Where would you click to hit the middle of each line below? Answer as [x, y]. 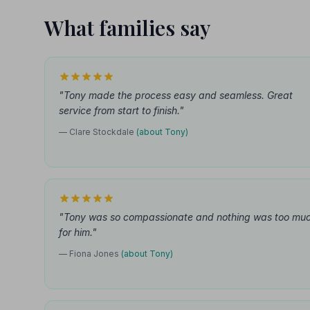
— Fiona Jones [90, 254]
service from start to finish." [121, 110]
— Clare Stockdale [98, 132]
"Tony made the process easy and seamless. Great [176, 95]
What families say [127, 28]
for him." [78, 232]
